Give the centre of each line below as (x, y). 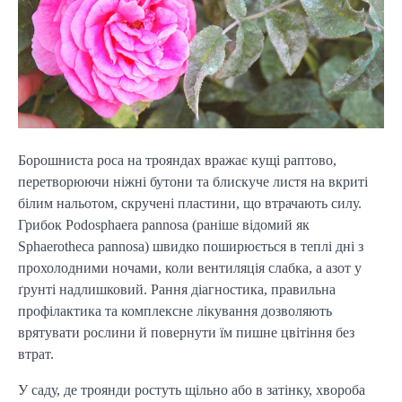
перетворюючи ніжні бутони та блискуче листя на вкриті (193, 182)
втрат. (36, 354)
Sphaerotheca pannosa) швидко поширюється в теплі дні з (191, 247)
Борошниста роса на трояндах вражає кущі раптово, (177, 161)
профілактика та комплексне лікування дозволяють (175, 311)
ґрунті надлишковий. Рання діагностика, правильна (177, 290)
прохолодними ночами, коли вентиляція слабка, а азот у (190, 268)
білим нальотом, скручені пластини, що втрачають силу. (190, 204)
